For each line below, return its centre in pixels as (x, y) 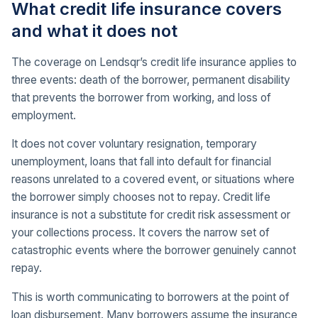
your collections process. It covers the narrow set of (141, 232)
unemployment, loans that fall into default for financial (141, 161)
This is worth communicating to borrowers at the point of (150, 297)
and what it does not (94, 31)
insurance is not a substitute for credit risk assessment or (151, 215)
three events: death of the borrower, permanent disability (151, 79)
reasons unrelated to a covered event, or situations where (153, 179)
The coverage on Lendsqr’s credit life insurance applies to (154, 62)
